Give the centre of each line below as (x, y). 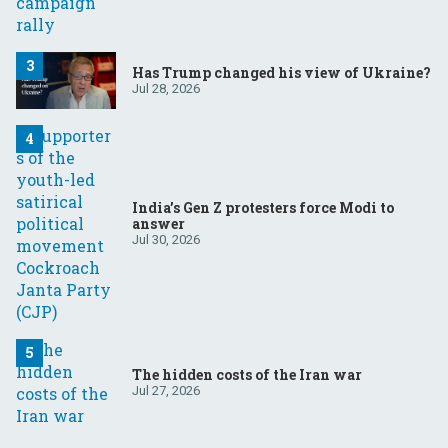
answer (158, 224)
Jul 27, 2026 (166, 391)
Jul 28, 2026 (166, 89)
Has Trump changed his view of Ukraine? (281, 73)
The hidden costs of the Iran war (247, 375)
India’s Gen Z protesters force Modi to (263, 208)
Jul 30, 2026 (166, 240)
